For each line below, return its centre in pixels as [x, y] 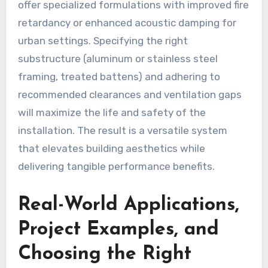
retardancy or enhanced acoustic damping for [127, 22]
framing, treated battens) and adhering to [119, 76]
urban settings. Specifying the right [103, 40]
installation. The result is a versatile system [122, 130]
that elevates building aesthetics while [111, 148]
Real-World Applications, [128, 205]
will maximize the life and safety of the [112, 112]
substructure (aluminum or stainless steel [118, 58]
